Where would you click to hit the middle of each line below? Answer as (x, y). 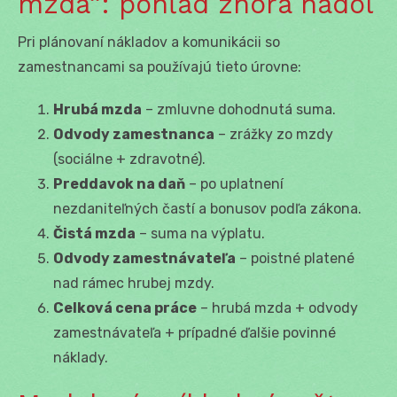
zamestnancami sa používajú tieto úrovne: (160, 66)
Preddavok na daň (119, 183)
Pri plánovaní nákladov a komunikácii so (149, 42)
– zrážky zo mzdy (274, 134)
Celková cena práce (125, 307)
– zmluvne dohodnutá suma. (239, 109)
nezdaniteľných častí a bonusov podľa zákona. (207, 208)
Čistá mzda (94, 233)
